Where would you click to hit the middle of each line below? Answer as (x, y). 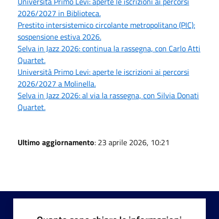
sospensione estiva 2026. (59, 36)
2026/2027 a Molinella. (57, 83)
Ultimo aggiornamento (56, 142)
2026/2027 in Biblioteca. (59, 13)
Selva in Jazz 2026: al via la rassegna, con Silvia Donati (108, 95)
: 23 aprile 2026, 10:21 (132, 142)
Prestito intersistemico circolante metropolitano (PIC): (106, 25)
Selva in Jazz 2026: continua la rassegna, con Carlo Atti (109, 48)
